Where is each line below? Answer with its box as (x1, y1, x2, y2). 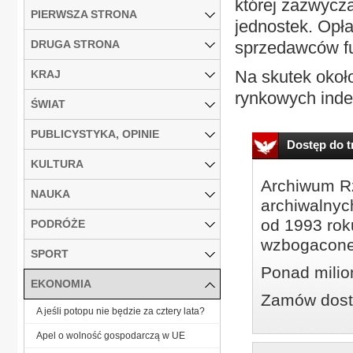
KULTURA (31, 157, 84, 170)
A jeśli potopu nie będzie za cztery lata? (36, 305, 205, 317)
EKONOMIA (31, 277, 91, 290)
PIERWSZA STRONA (31, 7, 137, 20)
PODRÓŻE (31, 217, 85, 230)
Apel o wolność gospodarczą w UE (36, 329, 185, 341)
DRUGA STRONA (31, 37, 120, 50)
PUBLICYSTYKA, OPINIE (31, 127, 159, 140)
